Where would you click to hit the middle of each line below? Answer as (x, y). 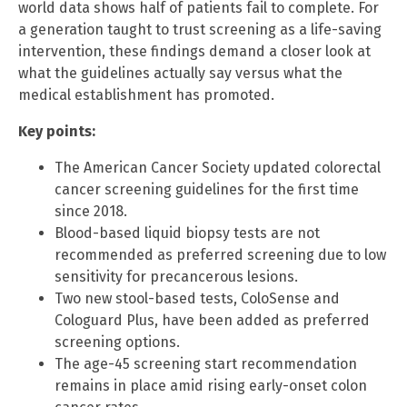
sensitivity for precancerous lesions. (176, 276)
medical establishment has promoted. (146, 94)
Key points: (57, 131)
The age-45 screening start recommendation (206, 363)
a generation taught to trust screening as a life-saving (200, 29)
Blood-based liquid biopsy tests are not (187, 233)
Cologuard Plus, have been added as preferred (212, 320)
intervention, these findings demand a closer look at (194, 51)
